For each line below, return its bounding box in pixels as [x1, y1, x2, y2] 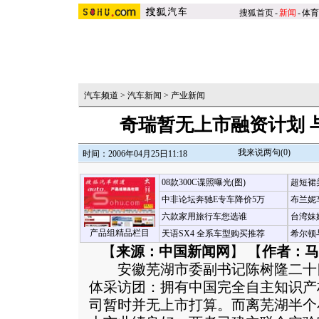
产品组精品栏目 [89, 228, 150, 238]
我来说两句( [238, 147, 283, 157]
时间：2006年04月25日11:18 [83, 149, 187, 159]
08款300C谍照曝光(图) [161, 177, 246, 187]
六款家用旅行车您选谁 [161, 211, 247, 221]
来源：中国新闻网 [116, 244, 230, 259]
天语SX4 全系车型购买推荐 [161, 229, 265, 239]
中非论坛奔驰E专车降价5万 [161, 194, 265, 204]
